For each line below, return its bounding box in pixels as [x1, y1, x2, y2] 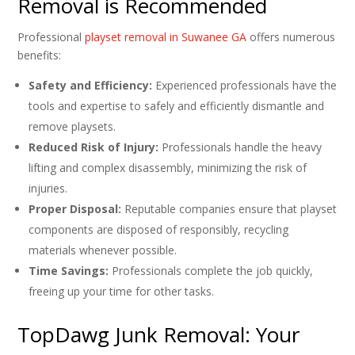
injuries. [29, 181, 68, 197]
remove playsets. [29, 119, 116, 135]
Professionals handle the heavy [158, 139, 323, 155]
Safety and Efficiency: [29, 78, 153, 94]
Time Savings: [29, 263, 109, 279]
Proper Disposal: [29, 201, 122, 217]
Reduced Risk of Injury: [29, 139, 159, 155]
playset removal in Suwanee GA [85, 29, 247, 45]
